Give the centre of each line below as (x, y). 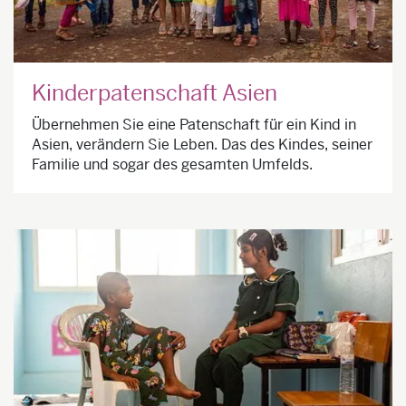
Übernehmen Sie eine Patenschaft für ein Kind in (194, 125)
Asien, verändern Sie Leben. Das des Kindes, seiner (202, 145)
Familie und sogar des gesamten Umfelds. (172, 165)
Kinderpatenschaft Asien (155, 94)
